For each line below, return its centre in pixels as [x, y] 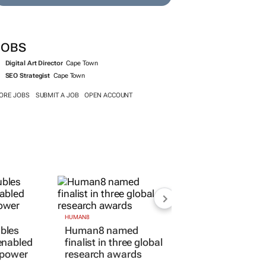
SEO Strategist [28, 76]
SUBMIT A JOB [57, 95]
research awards [103, 254]
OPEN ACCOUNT [109, 95]
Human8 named [102, 231]
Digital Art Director [34, 63]
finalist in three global [114, 243]
